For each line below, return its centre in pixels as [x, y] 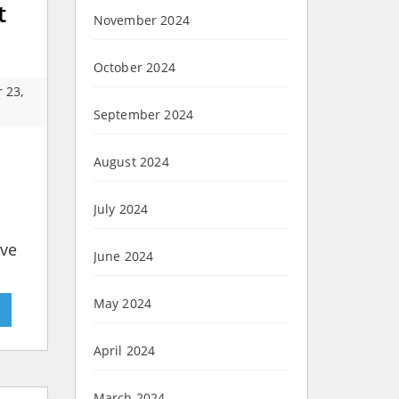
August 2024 [131, 162]
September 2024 [143, 115]
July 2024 [121, 209]
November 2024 [142, 20]
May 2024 [122, 304]
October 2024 [134, 68]
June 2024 [123, 256]
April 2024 [124, 351]
